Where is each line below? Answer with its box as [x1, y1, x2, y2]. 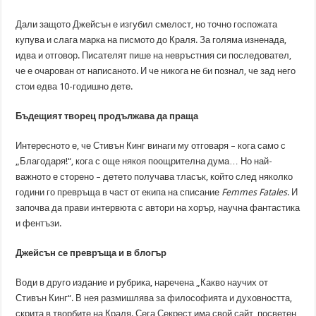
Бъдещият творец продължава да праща [16, 110, 199, 121]
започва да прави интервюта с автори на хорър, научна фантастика [16, 202, 300, 213]
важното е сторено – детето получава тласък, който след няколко [16, 171, 293, 182]
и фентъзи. [16, 217, 62, 229]
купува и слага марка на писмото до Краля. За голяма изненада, [16, 34, 287, 45]
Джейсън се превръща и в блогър [16, 247, 167, 258]
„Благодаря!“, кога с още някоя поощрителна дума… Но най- [16, 155, 273, 166]
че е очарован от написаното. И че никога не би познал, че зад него [16, 65, 296, 76]
